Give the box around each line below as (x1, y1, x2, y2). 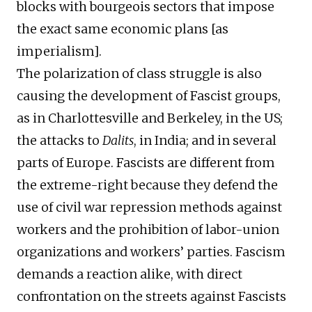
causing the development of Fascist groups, (17, 88, 281, 104)
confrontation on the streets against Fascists (17, 288, 286, 305)
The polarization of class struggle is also (17, 65, 262, 82)
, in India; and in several (134, 132, 276, 149)
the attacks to (17, 132, 102, 149)
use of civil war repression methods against (17, 199, 282, 216)
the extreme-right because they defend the (17, 177, 278, 194)
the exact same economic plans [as (17, 21, 228, 38)
